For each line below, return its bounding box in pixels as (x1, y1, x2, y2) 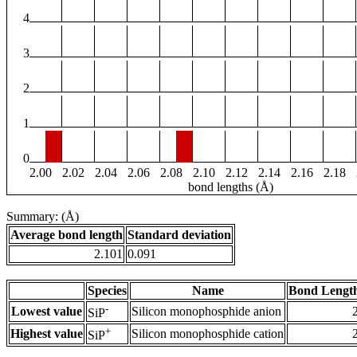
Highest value (10, 327, 83, 341)
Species (88, 284, 127, 298)
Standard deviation (127, 228, 231, 242)
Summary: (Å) (6, 210, 79, 224)
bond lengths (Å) (188, 180, 273, 194)
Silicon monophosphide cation (131, 327, 284, 341)
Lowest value (11, 304, 82, 319)
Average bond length (10, 228, 123, 242)
